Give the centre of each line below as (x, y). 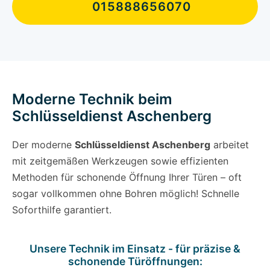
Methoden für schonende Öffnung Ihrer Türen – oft (127, 177)
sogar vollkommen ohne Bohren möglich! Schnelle (126, 194)
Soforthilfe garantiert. (62, 210)
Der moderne (43, 145)
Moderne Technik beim (92, 99)
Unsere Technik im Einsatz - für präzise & (135, 249)
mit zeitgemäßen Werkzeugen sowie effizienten (120, 161)
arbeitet (230, 145)
